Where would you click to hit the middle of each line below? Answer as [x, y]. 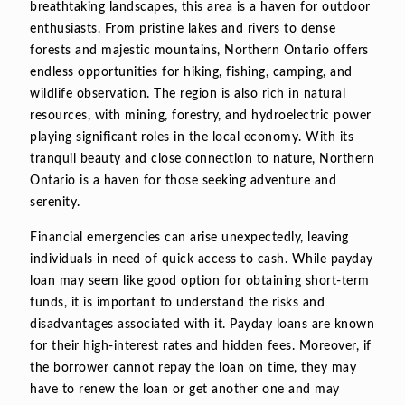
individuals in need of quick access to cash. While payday [202, 259]
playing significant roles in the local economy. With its [192, 137]
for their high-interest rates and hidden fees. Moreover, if [201, 346]
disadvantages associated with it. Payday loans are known [202, 324]
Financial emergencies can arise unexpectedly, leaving [189, 237]
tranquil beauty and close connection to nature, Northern [202, 159]
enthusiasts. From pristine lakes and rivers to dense [183, 28]
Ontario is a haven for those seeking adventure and [183, 180]
